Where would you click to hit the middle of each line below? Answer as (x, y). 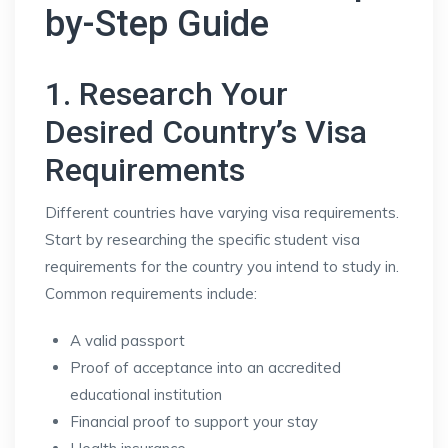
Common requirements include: (151, 293)
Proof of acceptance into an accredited (205, 367)
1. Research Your (166, 94)
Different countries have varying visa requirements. (222, 212)
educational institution (146, 394)
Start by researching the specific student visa (202, 239)
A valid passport (127, 340)
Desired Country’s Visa (206, 132)
